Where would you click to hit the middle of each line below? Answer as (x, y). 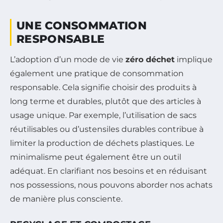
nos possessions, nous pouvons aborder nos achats (111, 185)
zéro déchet (150, 59)
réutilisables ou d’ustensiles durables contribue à (107, 129)
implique (194, 59)
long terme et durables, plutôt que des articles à (106, 101)
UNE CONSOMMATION (82, 25)
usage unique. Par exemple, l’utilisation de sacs (103, 115)
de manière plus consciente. (66, 199)
